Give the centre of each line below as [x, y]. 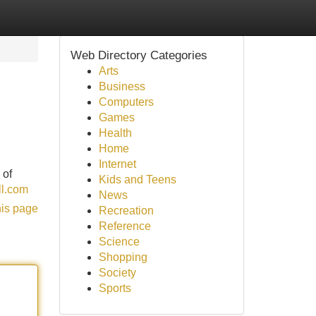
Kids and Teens [137, 180]
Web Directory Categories [139, 55]
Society [117, 273]
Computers [126, 102]
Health [115, 133]
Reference [124, 226]
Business [122, 86]
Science [119, 242]
